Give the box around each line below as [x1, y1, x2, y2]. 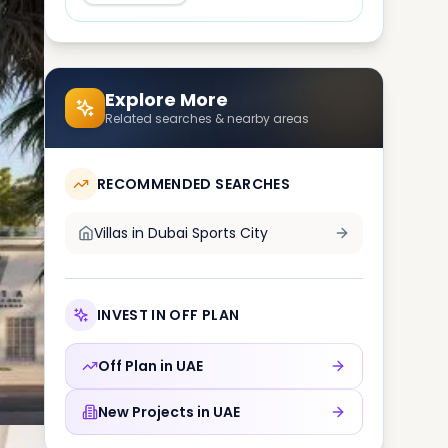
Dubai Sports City [148, 223, 268, 243]
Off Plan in [98, 356, 173, 376]
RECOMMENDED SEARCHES [97, 174, 290, 194]
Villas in [94, 223, 144, 243]
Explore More [105, 87, 228, 112]
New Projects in [98, 402, 210, 422]
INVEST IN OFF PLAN [97, 305, 240, 325]
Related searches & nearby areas [105, 110, 309, 127]
